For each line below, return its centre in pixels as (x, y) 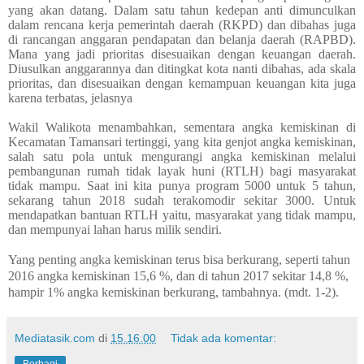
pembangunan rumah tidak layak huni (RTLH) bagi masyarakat (182, 171)
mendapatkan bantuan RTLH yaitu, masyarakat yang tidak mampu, (182, 215)
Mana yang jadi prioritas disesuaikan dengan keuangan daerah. (182, 54)
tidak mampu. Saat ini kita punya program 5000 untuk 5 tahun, (182, 186)
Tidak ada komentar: (224, 338)
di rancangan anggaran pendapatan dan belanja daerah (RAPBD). (182, 40)
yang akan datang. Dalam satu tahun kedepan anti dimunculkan (182, 11)
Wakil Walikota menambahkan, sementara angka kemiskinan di (182, 128)
